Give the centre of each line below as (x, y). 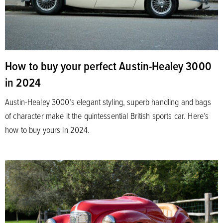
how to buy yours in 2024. (48, 129)
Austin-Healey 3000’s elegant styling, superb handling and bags (108, 101)
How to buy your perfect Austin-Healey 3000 (108, 65)
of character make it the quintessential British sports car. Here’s (107, 115)
